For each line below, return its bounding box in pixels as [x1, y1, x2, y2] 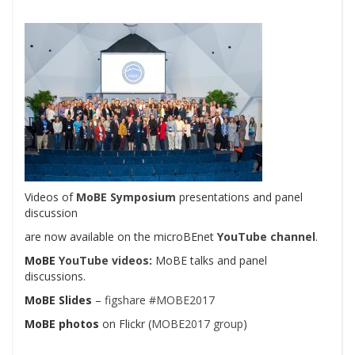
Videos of [25, 189, 76, 204]
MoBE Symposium [76, 189, 176, 204]
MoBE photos [25, 316, 99, 331]
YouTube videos [59, 253, 149, 268]
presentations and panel [176, 189, 303, 204]
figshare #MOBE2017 [105, 292, 215, 307]
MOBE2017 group [151, 316, 243, 331]
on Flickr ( [99, 316, 151, 331]
